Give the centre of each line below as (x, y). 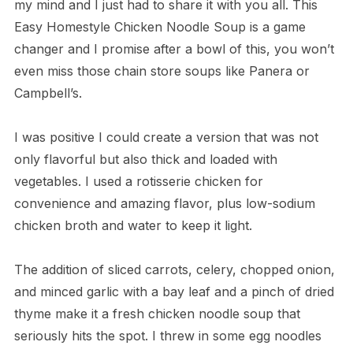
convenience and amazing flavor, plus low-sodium (164, 203)
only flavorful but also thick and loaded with (145, 159)
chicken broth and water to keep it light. (133, 225)
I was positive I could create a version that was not (166, 137)
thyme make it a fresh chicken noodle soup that (157, 313)
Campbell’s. (48, 93)
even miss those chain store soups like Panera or (162, 71)
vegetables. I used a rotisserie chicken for (138, 181)
